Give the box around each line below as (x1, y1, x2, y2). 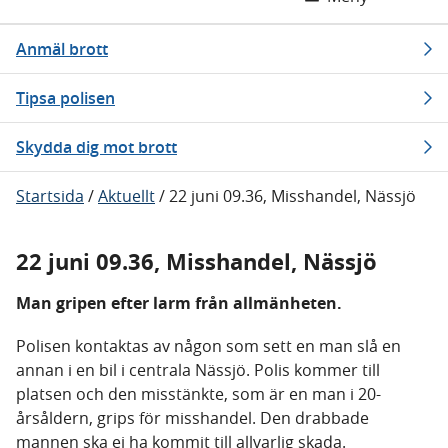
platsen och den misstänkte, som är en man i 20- (16, 383, 381, 405)
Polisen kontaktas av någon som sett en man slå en (16, 335, 401, 357)
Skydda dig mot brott (16, 136, 177, 158)
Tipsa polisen (16, 87, 115, 109)
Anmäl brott (16, 38, 108, 60)
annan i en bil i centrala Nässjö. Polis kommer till (16, 359, 380, 381)
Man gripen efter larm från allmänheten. (16, 292, 342, 314)
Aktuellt (98, 185, 155, 207)
